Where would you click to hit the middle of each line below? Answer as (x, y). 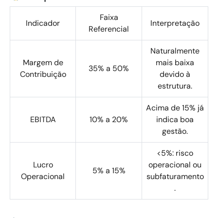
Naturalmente (175, 51)
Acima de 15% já (175, 108)
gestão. (175, 131)
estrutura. (175, 86)
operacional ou (175, 165)
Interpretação (175, 23)
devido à (175, 74)
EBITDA (43, 119)
